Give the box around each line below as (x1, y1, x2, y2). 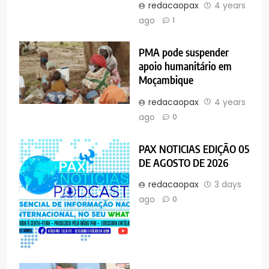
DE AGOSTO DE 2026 (139, 156, 229, 169)
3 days (214, 178, 242, 190)
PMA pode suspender (139, 46, 229, 59)
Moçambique (139, 73, 194, 87)
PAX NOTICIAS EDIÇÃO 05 (139, 142, 250, 156)
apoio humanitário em (139, 59, 232, 73)
